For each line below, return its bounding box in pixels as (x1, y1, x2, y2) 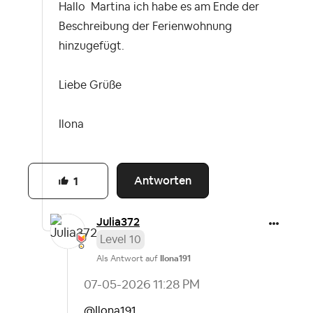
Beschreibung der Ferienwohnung (59, 21, 232, 33)
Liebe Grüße (59, 80, 124, 92)
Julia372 (96, 214, 140, 229)
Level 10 (100, 233, 141, 245)
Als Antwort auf (96, 254, 160, 263)
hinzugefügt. (59, 41, 124, 52)
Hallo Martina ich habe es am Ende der (59, 1, 259, 13)
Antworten (134, 173, 192, 189)
